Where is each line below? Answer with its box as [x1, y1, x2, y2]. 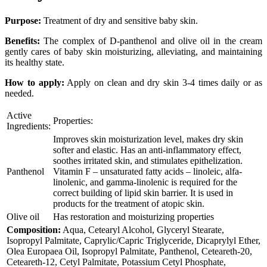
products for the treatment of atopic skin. [53, 198, 204, 209]
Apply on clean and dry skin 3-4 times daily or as [64, 77, 263, 88]
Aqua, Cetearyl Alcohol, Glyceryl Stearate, [61, 224, 224, 235]
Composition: [7, 224, 61, 235]
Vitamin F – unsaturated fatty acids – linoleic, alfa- [53, 166, 242, 176]
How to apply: [5, 77, 64, 88]
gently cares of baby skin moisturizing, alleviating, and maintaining [5, 46, 262, 57]
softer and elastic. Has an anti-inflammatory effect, [53, 144, 241, 155]
